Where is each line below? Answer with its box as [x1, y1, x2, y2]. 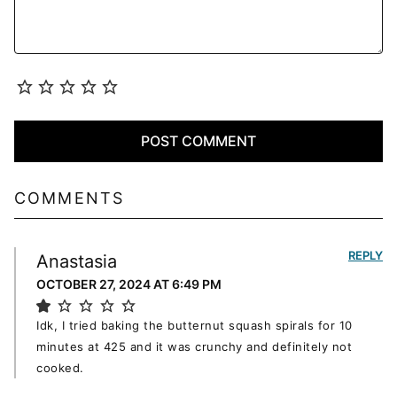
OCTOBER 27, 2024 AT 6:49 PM [36, 276, 222, 292]
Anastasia [36, 251, 117, 273]
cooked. [36, 361, 84, 376]
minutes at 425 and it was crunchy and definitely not [36, 339, 352, 354]
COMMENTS [14, 188, 125, 207]
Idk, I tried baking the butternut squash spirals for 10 [36, 318, 353, 333]
